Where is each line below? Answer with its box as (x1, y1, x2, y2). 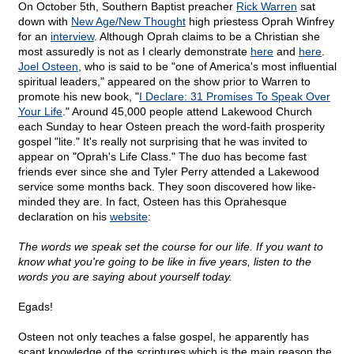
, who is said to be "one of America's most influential (78, 60, 337, 73)
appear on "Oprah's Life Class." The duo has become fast (18, 150, 307, 164)
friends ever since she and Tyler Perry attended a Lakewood (18, 165, 319, 179)
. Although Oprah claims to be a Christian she (94, 30, 320, 43)
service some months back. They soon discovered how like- (18, 180, 316, 194)
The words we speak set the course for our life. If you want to (18, 240, 323, 254)
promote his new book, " (18, 90, 139, 104)
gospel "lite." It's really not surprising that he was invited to (18, 135, 307, 149)
